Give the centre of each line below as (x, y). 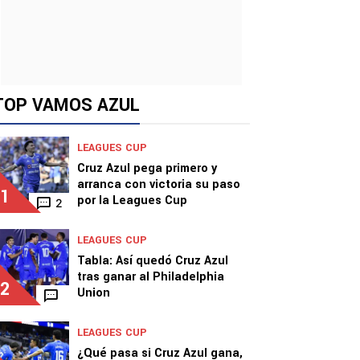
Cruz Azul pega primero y (147, 168)
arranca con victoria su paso (159, 184)
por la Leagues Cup (132, 200)
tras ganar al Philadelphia (151, 277)
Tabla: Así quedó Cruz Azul (153, 261)
